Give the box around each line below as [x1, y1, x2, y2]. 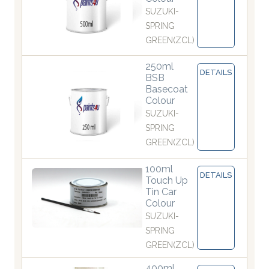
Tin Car [145, 186, 177, 198]
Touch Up [145, 175, 188, 187]
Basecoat [145, 83, 188, 95]
